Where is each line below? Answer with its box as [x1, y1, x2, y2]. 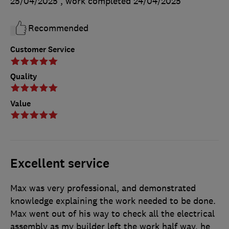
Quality [10, 71, 37, 82]
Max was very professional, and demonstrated [10, 182, 196, 194]
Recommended [28, 22, 88, 34]
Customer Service [10, 44, 75, 55]
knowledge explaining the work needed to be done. [10, 195, 216, 207]
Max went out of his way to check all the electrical [10, 208, 215, 219]
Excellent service [10, 155, 109, 172]
